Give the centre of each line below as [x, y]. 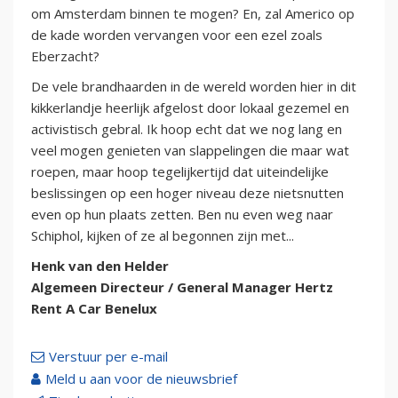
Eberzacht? [65, 56]
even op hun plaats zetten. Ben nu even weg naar [182, 215]
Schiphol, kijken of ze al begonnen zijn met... [163, 236]
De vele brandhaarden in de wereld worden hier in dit [194, 87]
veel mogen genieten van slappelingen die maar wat [190, 151]
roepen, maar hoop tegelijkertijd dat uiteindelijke [180, 172]
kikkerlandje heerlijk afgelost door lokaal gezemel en [190, 108]
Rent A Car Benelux [94, 309]
